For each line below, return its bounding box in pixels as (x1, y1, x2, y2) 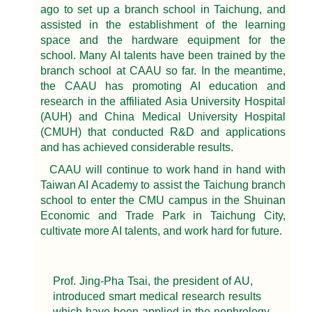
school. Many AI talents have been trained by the (40, 49, 286, 62)
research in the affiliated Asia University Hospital (40, 95, 286, 108)
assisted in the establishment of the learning (40, 19, 286, 31)
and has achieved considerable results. (40, 141, 233, 154)
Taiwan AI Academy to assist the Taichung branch (40, 179, 286, 192)
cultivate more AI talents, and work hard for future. (40, 225, 282, 237)
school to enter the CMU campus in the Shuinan (40, 194, 286, 207)
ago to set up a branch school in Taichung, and (40, 3, 286, 16)
